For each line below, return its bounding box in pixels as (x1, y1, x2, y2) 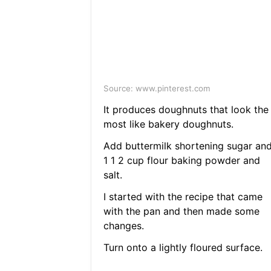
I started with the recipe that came (103, 191, 263, 203)
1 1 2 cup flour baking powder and (103, 154, 260, 167)
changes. (103, 220, 144, 232)
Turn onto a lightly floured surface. (103, 241, 263, 254)
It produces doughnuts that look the (103, 103, 269, 116)
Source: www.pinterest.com (103, 83, 211, 94)
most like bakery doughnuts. (103, 118, 233, 131)
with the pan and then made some (103, 205, 260, 218)
